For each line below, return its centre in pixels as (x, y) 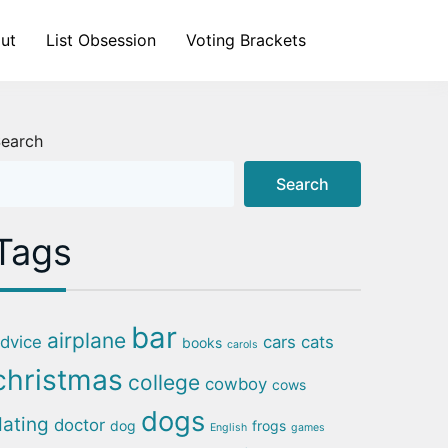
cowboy (236, 384)
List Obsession (101, 40)
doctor (79, 425)
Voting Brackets (246, 40)
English (228, 427)
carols (242, 344)
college (164, 382)
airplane (86, 340)
